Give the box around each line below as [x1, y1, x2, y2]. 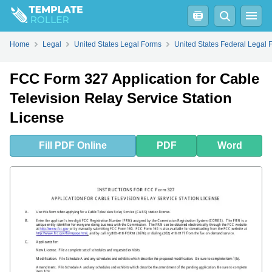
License [10, 109, 64, 126]
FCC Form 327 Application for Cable [10, 70, 259, 87]
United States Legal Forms [74, 40, 161, 49]
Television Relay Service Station [10, 90, 232, 106]
